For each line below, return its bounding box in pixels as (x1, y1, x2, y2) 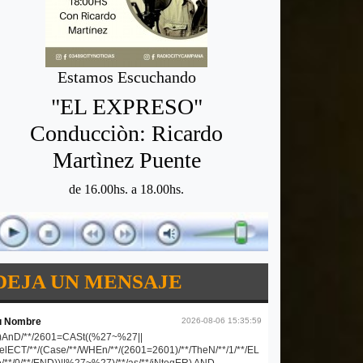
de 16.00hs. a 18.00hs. (69, 182, 184, 196)
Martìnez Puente (52, 147, 201, 173)
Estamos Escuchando (57, 68, 196, 86)
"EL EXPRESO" (50, 94, 203, 119)
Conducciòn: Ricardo (30, 121, 223, 146)
